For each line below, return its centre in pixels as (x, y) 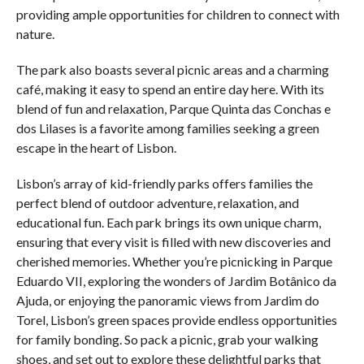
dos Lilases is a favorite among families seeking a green (167, 128)
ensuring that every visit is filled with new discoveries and (173, 242)
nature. (35, 34)
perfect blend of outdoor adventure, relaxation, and (157, 203)
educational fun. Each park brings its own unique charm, (168, 223)
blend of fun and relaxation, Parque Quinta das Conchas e (173, 109)
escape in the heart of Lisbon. (96, 148)
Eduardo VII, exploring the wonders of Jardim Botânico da (176, 281)
